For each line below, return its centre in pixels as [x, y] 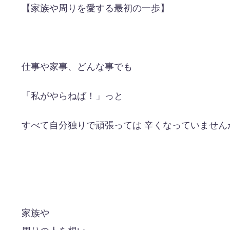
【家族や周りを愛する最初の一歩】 [95, 8]
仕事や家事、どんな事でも [77, 67]
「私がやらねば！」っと [72, 96]
